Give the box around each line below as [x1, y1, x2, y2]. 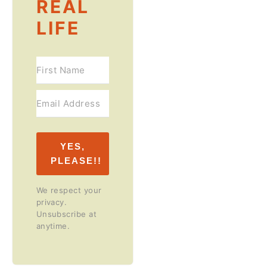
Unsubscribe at [36, 209, 97, 219]
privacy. [36, 197, 67, 207]
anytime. [36, 221, 70, 231]
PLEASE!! [50, 155, 105, 166]
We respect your [36, 185, 102, 195]
